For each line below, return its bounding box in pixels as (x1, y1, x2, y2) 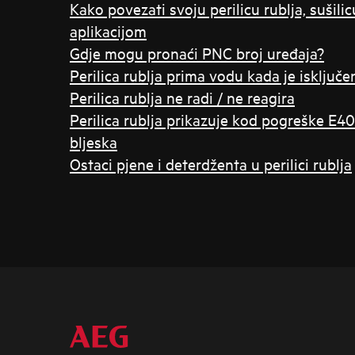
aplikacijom (70, 21, 147, 40)
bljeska (70, 132, 117, 151)
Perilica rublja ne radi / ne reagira (70, 87, 295, 107)
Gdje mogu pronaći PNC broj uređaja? (70, 43, 324, 63)
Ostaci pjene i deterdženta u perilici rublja (70, 154, 352, 174)
